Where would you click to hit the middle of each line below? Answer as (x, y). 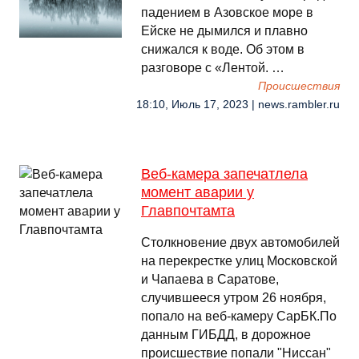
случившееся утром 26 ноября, (234, 298)
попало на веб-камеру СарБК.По (239, 316)
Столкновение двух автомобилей (240, 242)
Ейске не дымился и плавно (224, 31)
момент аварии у (198, 192)
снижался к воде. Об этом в (223, 49)
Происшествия (299, 86)
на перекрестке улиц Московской (239, 261)
